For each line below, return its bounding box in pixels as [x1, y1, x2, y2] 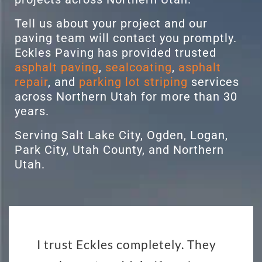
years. [15, 104, 49, 119]
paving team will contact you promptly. [15, 31, 237, 46]
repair [15, 75, 48, 89]
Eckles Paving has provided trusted [15, 46, 216, 60]
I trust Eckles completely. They [37, 237, 216, 252]
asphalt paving [15, 60, 99, 75]
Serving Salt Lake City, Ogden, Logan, [15, 128, 228, 143]
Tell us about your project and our [15, 16, 208, 31]
